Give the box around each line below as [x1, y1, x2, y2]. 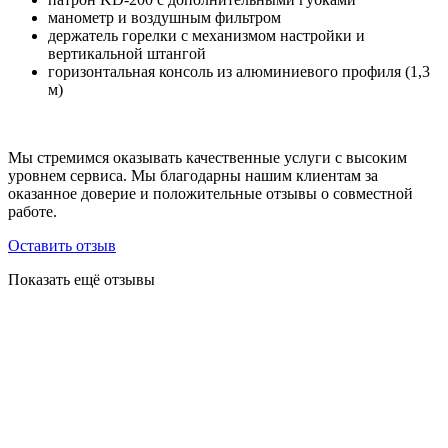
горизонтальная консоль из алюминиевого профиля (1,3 [48, 63, 430, 81]
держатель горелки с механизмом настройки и [48, 27, 365, 45]
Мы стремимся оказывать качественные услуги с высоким [8, 149, 407, 167]
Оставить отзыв [8, 237, 116, 255]
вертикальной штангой [48, 45, 206, 63]
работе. [8, 203, 57, 221]
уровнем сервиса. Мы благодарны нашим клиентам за [8, 167, 378, 185]
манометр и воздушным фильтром [48, 9, 281, 27]
